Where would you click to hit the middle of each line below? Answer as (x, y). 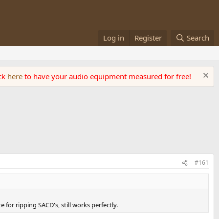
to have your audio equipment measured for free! (108, 76)
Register (148, 38)
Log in (114, 38)
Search (198, 38)
